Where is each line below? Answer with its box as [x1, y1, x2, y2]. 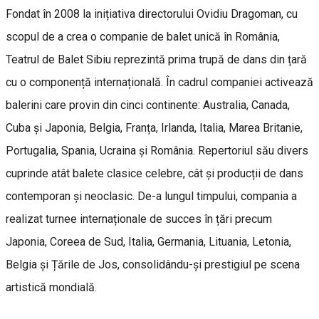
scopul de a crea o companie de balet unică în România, [6, 29, 280, 43]
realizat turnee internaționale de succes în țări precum [6, 211, 272, 226]
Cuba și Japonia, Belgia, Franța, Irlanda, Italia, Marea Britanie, [6, 120, 303, 135]
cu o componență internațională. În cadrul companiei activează [6, 75, 313, 89]
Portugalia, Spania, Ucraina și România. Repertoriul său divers [6, 143, 308, 157]
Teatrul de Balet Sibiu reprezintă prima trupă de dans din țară [6, 52, 307, 66]
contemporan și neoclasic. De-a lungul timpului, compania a [6, 189, 297, 203]
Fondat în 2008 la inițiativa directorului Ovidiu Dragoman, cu [6, 6, 298, 21]
